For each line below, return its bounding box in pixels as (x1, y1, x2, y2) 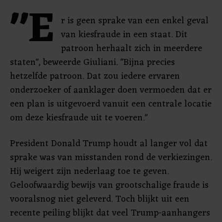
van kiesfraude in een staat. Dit (61, 27, 187, 43)
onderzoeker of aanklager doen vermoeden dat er (10, 82, 212, 98)
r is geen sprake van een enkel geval (61, 13, 209, 29)
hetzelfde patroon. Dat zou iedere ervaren (10, 68, 180, 84)
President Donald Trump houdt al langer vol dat (10, 136, 208, 152)
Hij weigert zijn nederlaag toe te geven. (10, 164, 169, 179)
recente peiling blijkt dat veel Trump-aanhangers (10, 205, 210, 221)
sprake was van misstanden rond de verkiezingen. (10, 150, 212, 166)
